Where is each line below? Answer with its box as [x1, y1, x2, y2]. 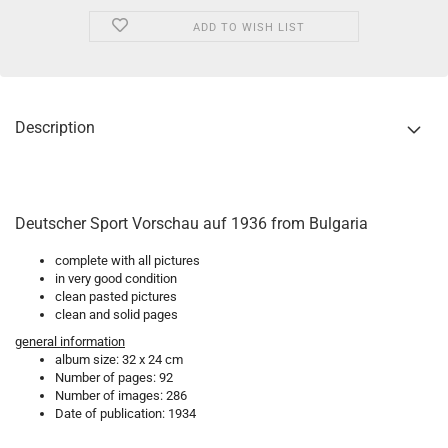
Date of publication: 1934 [55, 406, 196, 421]
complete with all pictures [55, 253, 200, 268]
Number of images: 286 [55, 388, 187, 403]
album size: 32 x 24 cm [55, 352, 183, 367]
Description [15, 118, 95, 137]
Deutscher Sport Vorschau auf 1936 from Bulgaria [15, 214, 368, 233]
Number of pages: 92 [55, 370, 173, 385]
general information [15, 334, 125, 349]
